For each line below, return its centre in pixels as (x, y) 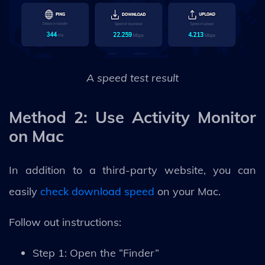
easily (25, 191)
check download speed (97, 191)
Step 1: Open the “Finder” (96, 253)
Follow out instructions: (65, 222)
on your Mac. (189, 191)
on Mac (36, 136)
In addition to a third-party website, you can (132, 170)
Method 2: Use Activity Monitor (132, 117)
